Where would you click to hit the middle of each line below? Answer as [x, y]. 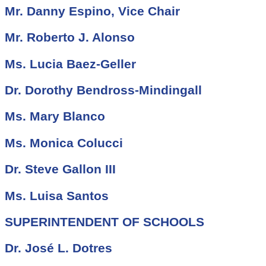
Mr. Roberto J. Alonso [70, 37]
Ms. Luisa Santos [57, 195]
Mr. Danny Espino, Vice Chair [92, 11]
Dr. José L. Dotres [58, 248]
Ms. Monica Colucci [64, 142]
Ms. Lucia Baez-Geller [70, 64]
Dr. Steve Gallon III [60, 169]
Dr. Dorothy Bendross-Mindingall [103, 90]
